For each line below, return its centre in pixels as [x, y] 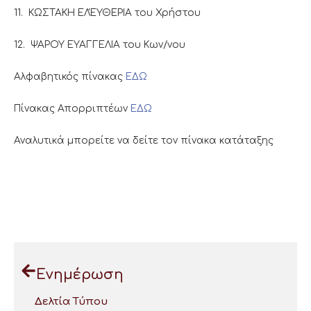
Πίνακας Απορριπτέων [72, 108]
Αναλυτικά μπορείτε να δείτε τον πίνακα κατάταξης [144, 140]
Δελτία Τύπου [71, 302]
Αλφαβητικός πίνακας [70, 76]
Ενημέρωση [80, 275]
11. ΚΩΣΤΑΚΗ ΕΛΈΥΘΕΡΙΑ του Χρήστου [107, 12]
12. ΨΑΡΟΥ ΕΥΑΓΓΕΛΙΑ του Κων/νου [100, 44]
